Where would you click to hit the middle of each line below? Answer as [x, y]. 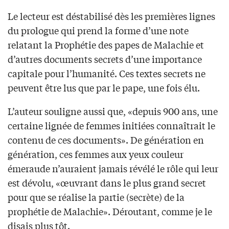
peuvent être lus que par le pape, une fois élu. [104, 88]
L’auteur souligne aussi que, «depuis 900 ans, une [113, 111]
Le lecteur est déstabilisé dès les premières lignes [111, 16]
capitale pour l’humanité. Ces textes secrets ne [107, 73]
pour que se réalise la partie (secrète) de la [96, 197]
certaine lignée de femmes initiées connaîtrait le [111, 125]
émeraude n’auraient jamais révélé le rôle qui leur [113, 168]
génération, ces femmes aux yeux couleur [96, 154]
